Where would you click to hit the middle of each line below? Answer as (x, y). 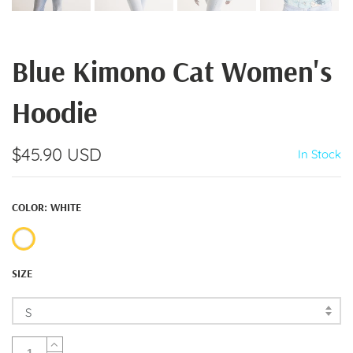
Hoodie (55, 112)
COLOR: (31, 208)
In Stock (320, 154)
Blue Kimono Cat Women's (172, 71)
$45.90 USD (57, 154)
